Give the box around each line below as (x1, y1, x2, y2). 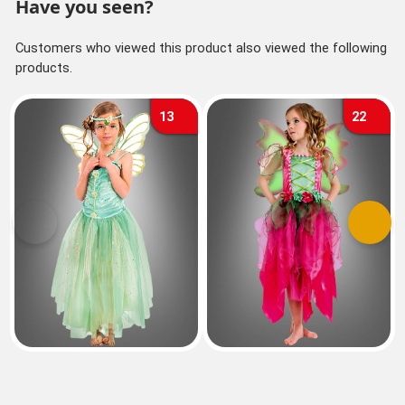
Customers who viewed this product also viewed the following (14, 39, 387, 56)
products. (14, 59, 72, 76)
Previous (33, 222, 86, 240)
